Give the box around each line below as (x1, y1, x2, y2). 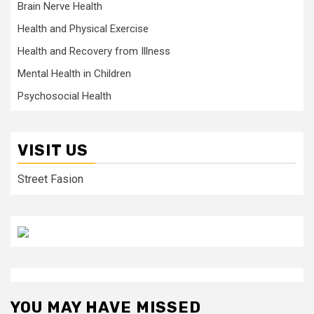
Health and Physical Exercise (18, 22, 149, 35)
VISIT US (18, 141, 88, 160)
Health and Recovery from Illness (18, 45, 170, 57)
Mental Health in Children (18, 67, 131, 80)
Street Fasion (18, 172, 83, 186)
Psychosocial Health (18, 90, 111, 102)
